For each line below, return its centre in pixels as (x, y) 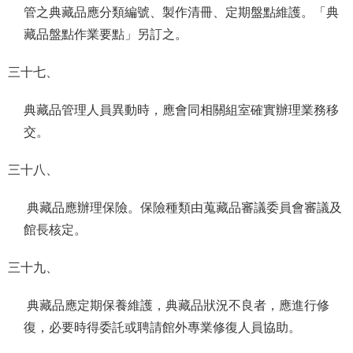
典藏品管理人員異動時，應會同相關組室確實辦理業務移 (181, 110)
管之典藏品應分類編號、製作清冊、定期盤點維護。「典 (181, 12)
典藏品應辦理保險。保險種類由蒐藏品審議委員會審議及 (183, 208)
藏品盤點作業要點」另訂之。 (107, 34)
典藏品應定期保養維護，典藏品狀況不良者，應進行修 (176, 305)
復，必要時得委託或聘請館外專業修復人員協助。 (164, 327)
